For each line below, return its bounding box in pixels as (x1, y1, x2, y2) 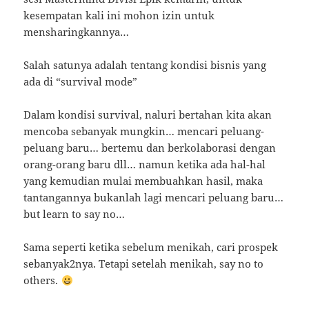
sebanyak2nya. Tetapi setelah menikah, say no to (23, 257, 264, 271)
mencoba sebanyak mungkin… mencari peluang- (23, 124, 265, 139)
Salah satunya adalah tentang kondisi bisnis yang (23, 58, 267, 72)
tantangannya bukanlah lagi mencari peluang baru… (23, 190, 284, 205)
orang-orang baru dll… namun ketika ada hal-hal (23, 157, 266, 172)
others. (23, 273, 61, 288)
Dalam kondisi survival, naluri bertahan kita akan (23, 108, 272, 122)
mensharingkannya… (23, 25, 130, 39)
